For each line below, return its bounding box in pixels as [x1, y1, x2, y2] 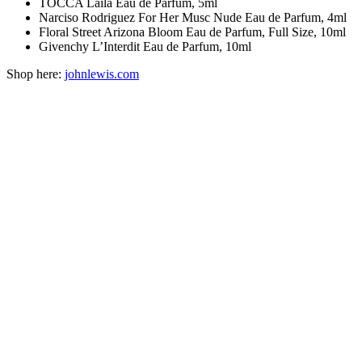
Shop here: [6, 66, 65, 81]
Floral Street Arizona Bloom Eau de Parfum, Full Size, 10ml [39, 24, 346, 39]
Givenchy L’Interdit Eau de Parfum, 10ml [39, 39, 251, 53]
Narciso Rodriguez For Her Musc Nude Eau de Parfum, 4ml [39, 10, 347, 24]
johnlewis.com [65, 66, 139, 81]
